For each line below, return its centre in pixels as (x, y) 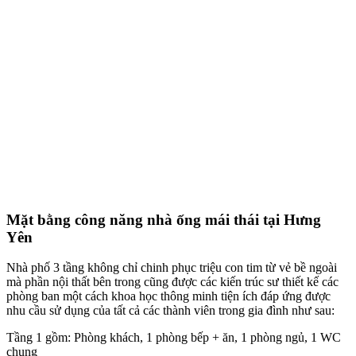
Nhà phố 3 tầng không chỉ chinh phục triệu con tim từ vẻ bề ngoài (172, 268)
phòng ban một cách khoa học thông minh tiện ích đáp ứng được (168, 296)
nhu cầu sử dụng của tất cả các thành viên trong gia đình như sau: (170, 311)
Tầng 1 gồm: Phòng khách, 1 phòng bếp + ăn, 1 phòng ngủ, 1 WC (174, 338)
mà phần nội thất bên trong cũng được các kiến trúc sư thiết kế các (172, 282)
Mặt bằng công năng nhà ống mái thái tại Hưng (164, 219)
